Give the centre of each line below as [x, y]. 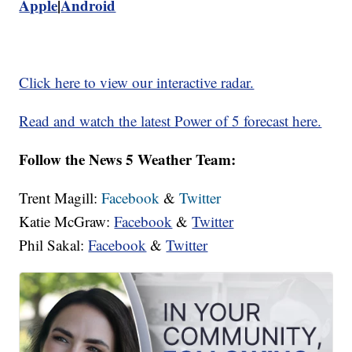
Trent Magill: [60, 198]
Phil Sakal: [54, 245]
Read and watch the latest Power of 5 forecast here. [170, 121]
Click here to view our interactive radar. [137, 82]
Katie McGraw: [67, 222]
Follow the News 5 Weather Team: [128, 159]
